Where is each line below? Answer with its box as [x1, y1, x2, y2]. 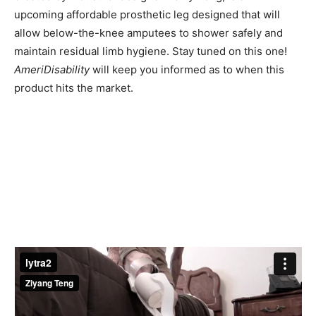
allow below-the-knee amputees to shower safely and [14, 26, 283, 40]
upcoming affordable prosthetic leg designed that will [14, 8, 280, 22]
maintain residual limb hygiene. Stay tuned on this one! [14, 44, 287, 59]
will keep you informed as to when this [90, 63, 284, 77]
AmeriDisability [14, 63, 90, 77]
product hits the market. [14, 81, 133, 95]
